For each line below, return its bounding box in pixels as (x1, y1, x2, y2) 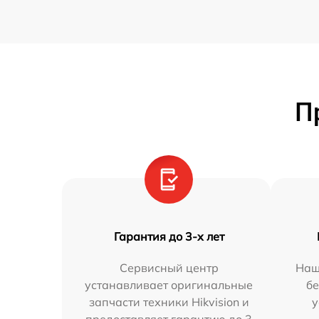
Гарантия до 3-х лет (113, 229, 224, 244)
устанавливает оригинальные (85, 278, 253, 293)
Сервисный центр (119, 261, 219, 276)
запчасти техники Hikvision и (88, 295, 249, 310)
